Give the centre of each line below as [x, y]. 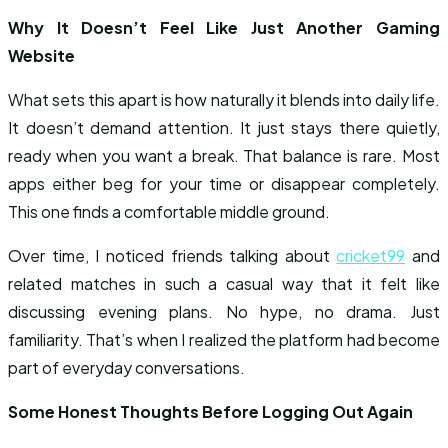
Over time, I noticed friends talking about [172, 255]
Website [41, 55]
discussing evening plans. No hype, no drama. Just [224, 311]
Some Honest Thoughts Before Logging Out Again [210, 411]
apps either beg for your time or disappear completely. [224, 183]
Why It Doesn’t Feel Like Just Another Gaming [224, 27]
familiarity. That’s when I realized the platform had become [224, 339]
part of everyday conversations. [126, 367]
